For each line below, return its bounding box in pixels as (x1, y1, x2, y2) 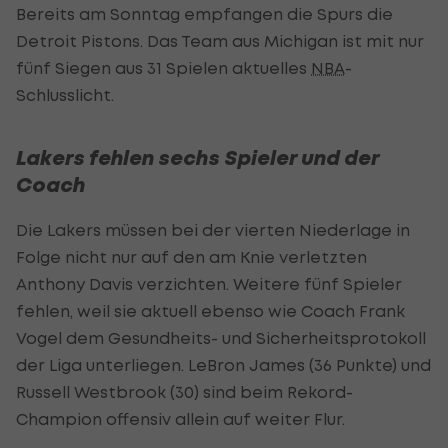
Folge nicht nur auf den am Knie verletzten (16, 246, 367, 267)
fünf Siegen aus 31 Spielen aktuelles (16, 57, 311, 78)
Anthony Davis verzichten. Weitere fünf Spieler (16, 273, 402, 294)
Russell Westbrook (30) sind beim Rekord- (16, 381, 353, 402)
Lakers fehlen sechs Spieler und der (16, 144, 379, 171)
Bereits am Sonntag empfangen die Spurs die (16, 3, 393, 24)
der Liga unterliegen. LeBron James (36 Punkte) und (16, 354, 431, 375)
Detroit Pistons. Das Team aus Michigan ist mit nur (16, 30, 424, 51)
